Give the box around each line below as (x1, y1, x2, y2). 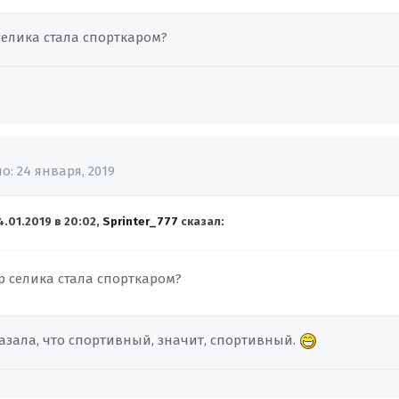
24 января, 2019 (17, 163, 116, 179)
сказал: (178, 215, 225, 229)
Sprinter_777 (102, 215, 179, 229)
